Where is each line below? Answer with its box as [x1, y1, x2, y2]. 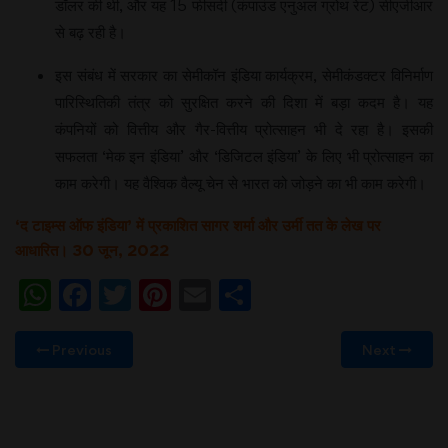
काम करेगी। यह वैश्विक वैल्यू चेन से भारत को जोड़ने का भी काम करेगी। [55, 173, 426, 193]
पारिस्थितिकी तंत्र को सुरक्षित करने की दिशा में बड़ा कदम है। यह [55, 92, 433, 112]
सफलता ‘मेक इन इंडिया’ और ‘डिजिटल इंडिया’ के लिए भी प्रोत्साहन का [55, 146, 433, 166]
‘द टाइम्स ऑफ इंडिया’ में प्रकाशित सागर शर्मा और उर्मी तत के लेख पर [15, 215, 381, 235]
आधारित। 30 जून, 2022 [15, 240, 169, 260]
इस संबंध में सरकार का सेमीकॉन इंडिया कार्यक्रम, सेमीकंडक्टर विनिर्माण [55, 65, 433, 85]
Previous [49, 341, 112, 358]
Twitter [131, 273, 244, 316]
